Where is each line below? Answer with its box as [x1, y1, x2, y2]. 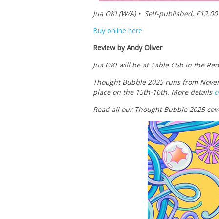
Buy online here [93, 26, 142, 35]
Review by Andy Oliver [93, 43, 162, 52]
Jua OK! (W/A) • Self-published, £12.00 [93, 9, 218, 18]
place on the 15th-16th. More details [93, 88, 214, 97]
